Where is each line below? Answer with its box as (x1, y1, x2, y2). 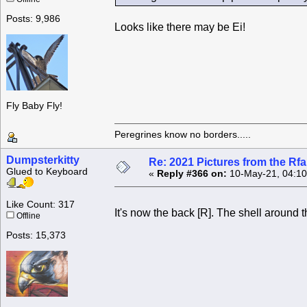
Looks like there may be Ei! (114, 21, 245, 34)
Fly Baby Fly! (6, 101, 62, 112)
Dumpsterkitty (6, 154, 79, 167)
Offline (14, 212, 40, 221)
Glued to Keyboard (6, 167, 88, 177)
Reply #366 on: (157, 169, 227, 180)
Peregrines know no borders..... (114, 129, 251, 140)
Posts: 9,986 (6, 14, 60, 25)
